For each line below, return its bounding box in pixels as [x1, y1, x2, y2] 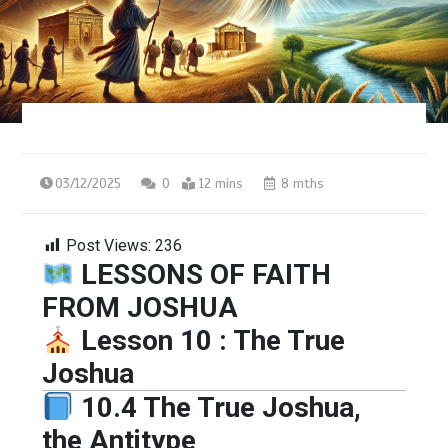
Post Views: [66, 235, 152, 255]
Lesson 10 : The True [80, 323, 345, 357]
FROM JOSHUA [42, 290, 239, 324]
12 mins [199, 175, 244, 192]
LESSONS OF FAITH [73, 257, 331, 291]
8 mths [277, 175, 325, 192]
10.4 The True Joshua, [80, 390, 361, 424]
